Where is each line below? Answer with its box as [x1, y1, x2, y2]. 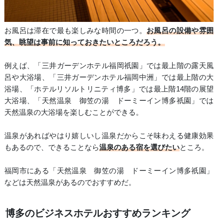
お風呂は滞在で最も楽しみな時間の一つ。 [4, 26, 147, 35]
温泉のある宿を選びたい [99, 143, 180, 152]
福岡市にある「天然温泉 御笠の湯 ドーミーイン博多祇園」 [4, 166, 214, 175]
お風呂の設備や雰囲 [146, 26, 214, 35]
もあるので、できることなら [4, 143, 99, 152]
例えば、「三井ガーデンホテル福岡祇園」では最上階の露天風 [4, 61, 214, 70]
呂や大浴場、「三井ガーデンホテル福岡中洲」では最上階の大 [4, 73, 214, 82]
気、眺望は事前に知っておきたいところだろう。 [4, 38, 165, 47]
